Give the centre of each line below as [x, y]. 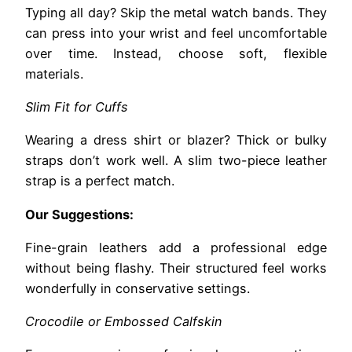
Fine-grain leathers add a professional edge [176, 247]
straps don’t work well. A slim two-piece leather [176, 161]
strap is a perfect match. [100, 181]
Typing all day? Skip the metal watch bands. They [176, 12]
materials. [54, 73]
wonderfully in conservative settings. [137, 288]
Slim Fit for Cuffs [77, 106]
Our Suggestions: [79, 214]
